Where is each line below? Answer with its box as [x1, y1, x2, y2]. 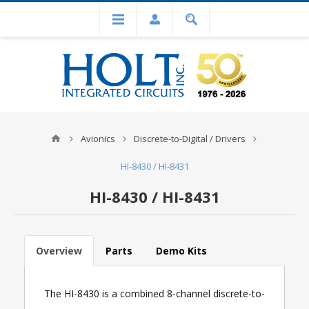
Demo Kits [156, 244, 207, 257]
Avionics [80, 132, 115, 145]
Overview [36, 244, 82, 257]
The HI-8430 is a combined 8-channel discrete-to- [44, 287, 265, 300]
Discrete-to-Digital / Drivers [133, 132, 246, 145]
